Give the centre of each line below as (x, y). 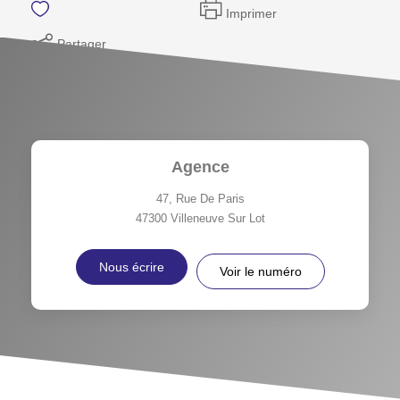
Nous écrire (131, 267)
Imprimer (251, 13)
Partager (82, 43)
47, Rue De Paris (200, 198)
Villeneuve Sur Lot (217, 218)
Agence (200, 167)
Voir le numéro (260, 271)
